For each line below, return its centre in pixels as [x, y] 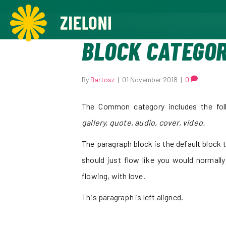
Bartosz [102, 79]
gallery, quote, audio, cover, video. [144, 122]
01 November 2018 [150, 79]
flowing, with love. [114, 176]
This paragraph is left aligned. [133, 197]
